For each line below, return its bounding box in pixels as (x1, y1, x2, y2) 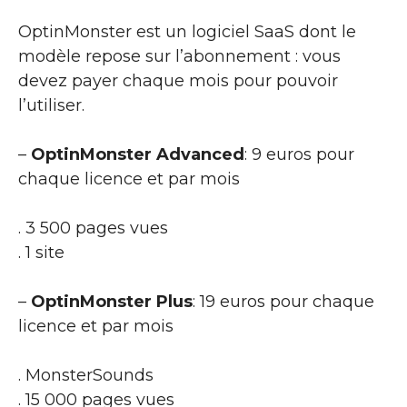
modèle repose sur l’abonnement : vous (18, 45, 341, 66)
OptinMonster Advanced (31, 144, 244, 164)
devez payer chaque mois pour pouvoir (18, 70, 338, 91)
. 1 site (18, 242, 65, 263)
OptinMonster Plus (31, 291, 193, 312)
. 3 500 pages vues (18, 217, 168, 238)
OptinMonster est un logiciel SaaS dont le (18, 21, 356, 42)
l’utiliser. (18, 94, 84, 115)
